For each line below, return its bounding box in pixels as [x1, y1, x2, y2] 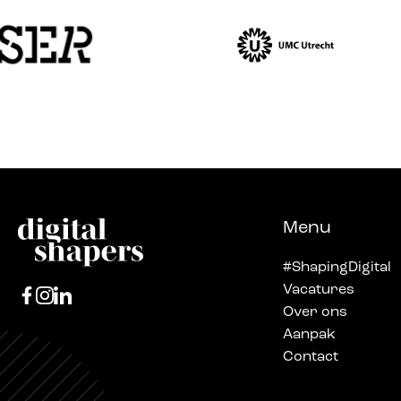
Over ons [282, 305, 347, 320]
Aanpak [282, 328, 336, 342]
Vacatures [282, 283, 354, 297]
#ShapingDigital [282, 260, 391, 275]
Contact [282, 350, 338, 364]
